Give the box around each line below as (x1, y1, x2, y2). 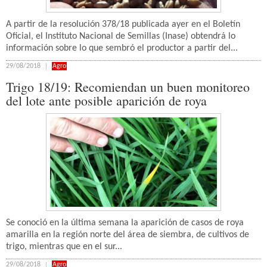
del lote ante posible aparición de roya (6, 92, 207, 109)
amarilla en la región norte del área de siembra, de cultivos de (6, 230, 249, 240)
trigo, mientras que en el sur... (6, 242, 122, 252)
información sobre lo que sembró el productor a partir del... (6, 44, 238, 53)
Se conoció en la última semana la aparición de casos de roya (6, 218, 244, 228)
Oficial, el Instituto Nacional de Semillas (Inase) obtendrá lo (6, 32, 235, 41)
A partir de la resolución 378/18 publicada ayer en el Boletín (6, 20, 240, 29)
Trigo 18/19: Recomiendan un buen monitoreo (6, 78, 250, 95)
